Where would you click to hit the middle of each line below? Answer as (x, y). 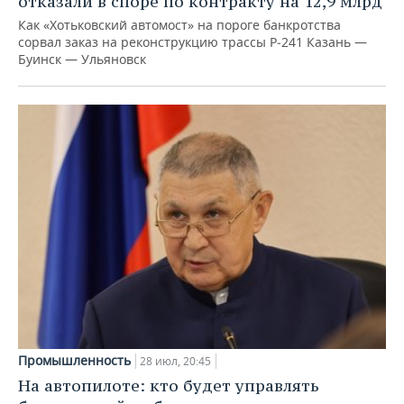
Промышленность (74, 361)
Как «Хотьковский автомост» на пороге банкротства (179, 24)
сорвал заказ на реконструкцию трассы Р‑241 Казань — (193, 41)
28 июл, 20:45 (175, 362)
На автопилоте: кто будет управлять (169, 386)
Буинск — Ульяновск (82, 59)
